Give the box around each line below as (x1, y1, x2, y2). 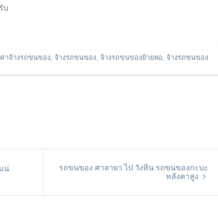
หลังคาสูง (166, 172, 200, 181)
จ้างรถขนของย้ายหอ (100, 53, 163, 61)
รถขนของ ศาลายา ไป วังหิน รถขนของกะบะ (59, 163, 208, 172)
